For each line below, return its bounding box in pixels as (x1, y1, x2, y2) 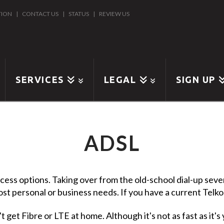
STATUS (68, 10, 89, 17)
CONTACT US (22, 10, 59, 17)
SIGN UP (176, 74, 216, 85)
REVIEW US (99, 10, 130, 17)
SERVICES (15, 74, 64, 85)
